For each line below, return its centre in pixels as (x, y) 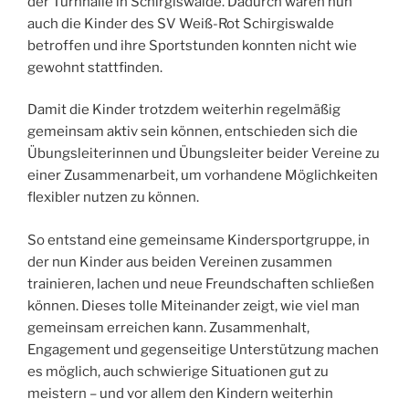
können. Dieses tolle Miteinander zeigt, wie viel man (194, 305)
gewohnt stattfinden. (95, 67)
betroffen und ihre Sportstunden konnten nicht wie (192, 45)
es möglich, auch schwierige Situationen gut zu (178, 371)
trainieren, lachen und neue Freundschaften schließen (201, 283)
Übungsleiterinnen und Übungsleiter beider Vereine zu (204, 154)
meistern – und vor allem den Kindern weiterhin (180, 393)
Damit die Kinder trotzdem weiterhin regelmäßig (184, 110)
